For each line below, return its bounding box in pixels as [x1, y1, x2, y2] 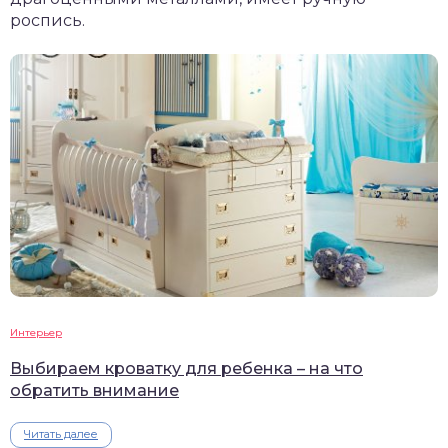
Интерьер [10, 325, 62, 339]
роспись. [10, 11, 85, 31]
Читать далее [24, 426, 98, 441]
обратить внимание [10, 380, 179, 400]
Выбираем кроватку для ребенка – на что [10, 358, 363, 378]
